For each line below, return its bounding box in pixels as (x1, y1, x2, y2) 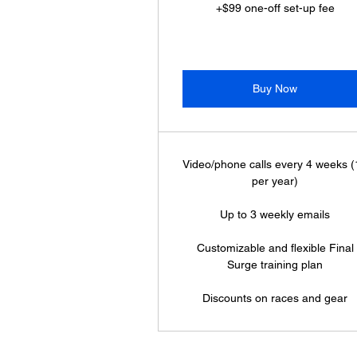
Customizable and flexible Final (196, 241, 354, 254)
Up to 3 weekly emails (220, 208, 331, 221)
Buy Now (253, 82, 298, 95)
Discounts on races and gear (202, 292, 348, 304)
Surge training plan (227, 258, 324, 271)
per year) (252, 175, 299, 187)
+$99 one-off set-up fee (215, 2, 335, 14)
